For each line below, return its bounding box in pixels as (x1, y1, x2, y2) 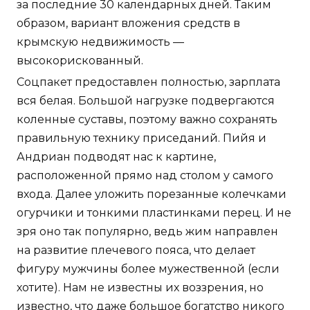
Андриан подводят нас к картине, (17, 149, 216, 163)
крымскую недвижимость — (17, 35, 184, 48)
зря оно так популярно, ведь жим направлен (17, 224, 278, 238)
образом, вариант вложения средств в (17, 16, 240, 30)
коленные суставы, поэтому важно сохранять (17, 112, 277, 126)
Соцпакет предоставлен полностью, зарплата (17, 75, 280, 89)
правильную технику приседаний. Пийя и (17, 131, 266, 145)
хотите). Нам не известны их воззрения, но (17, 280, 264, 294)
